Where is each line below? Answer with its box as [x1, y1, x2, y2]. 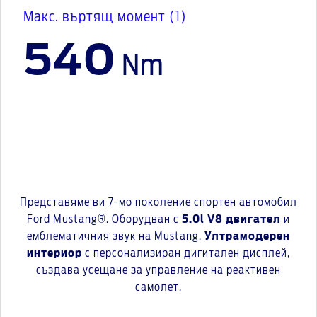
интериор [27, 248, 82, 259]
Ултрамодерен [204, 231, 290, 242]
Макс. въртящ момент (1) [23, 10, 187, 24]
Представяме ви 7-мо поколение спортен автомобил [20, 197, 297, 208]
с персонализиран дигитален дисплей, [82, 248, 290, 259]
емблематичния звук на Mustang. [27, 231, 204, 242]
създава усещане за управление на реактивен [36, 265, 281, 276]
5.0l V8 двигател [182, 214, 284, 225]
